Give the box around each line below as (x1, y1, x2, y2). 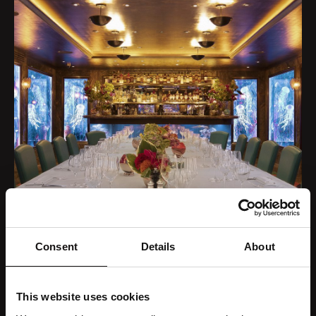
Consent (35, 241, 78, 253)
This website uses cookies (16, 291, 150, 303)
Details (140, 241, 176, 253)
